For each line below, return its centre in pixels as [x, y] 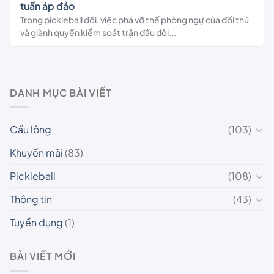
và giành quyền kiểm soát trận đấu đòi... [98, 32]
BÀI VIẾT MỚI [43, 256]
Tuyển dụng [36, 223]
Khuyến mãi [36, 153]
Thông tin [31, 199]
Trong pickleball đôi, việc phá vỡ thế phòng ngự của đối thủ [135, 19]
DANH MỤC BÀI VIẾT [61, 92]
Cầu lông [31, 130]
